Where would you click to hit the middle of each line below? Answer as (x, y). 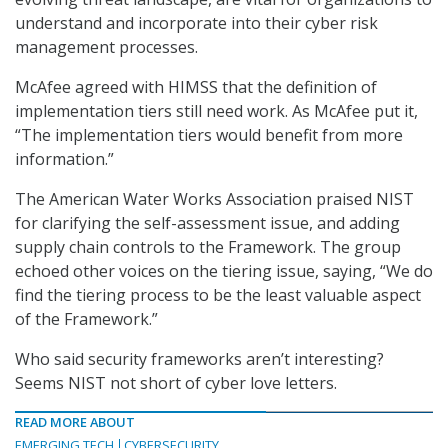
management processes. (106, 47)
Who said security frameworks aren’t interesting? (199, 359)
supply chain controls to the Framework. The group (208, 247)
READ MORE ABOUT (75, 422)
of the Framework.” (86, 319)
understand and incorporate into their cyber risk (196, 23)
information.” (64, 159)
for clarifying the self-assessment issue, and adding (207, 223)
